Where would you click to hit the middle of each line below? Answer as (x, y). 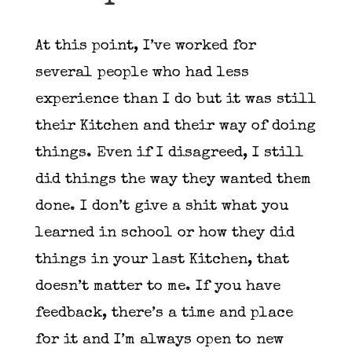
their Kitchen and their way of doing (175, 126)
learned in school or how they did (165, 233)
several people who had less (142, 73)
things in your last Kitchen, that (162, 260)
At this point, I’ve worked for (145, 46)
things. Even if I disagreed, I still (169, 153)
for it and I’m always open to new (159, 340)
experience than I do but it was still (176, 100)
